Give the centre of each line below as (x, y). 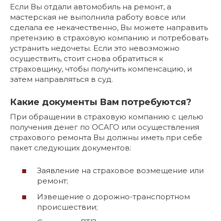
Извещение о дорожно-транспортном (113, 196)
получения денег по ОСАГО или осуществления (105, 127)
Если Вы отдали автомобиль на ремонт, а (91, 6)
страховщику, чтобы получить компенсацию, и (101, 69)
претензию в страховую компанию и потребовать (109, 37)
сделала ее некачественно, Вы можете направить (109, 27)
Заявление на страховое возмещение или (120, 171)
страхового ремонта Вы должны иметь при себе (106, 137)
